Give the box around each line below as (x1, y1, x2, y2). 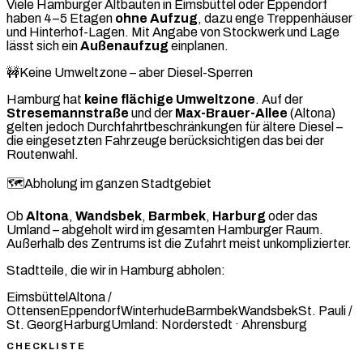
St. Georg (6, 318, 63, 332)
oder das (266, 209, 318, 224)
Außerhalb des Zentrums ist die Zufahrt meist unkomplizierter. (6, 237, 352, 251)
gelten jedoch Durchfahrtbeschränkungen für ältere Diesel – (6, 120, 343, 135)
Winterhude (121, 304, 186, 318)
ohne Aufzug (115, 11, 198, 26)
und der (129, 106, 175, 121)
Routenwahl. (6, 147, 79, 162)
